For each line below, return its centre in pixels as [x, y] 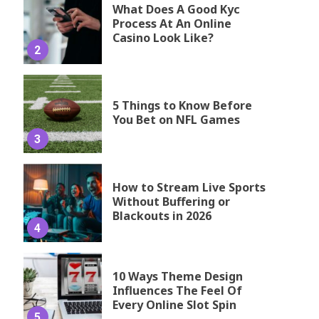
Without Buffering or [171, 201]
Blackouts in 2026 [162, 215]
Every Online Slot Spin [174, 304]
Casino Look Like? [163, 37]
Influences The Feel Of [177, 290]
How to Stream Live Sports [189, 187]
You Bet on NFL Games [176, 119]
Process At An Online [172, 23]
